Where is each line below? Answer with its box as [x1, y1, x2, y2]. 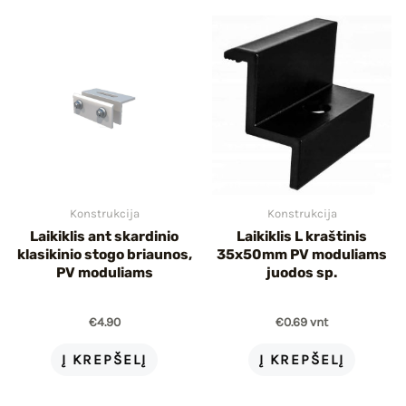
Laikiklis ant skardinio [30, 227, 179, 245]
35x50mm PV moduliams [217, 246, 387, 263]
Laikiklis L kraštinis [237, 227, 367, 245]
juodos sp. [266, 264, 337, 281]
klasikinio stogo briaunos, [16, 246, 192, 263]
